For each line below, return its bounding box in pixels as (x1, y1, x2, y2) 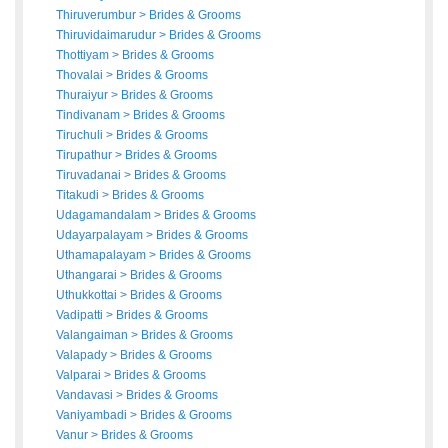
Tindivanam (56, 108, 123, 123)
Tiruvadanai (56, 168, 124, 183)
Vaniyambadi (56, 408, 130, 423)
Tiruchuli (56, 128, 106, 143)
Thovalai (56, 68, 106, 83)
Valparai (56, 368, 104, 383)
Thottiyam (56, 48, 112, 63)
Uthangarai (56, 268, 120, 283)
